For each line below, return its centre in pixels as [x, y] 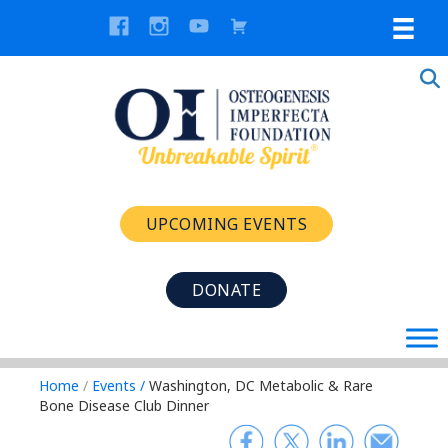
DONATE [226, 290]
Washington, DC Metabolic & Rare [259, 386]
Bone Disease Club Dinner [124, 406]
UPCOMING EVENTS [226, 224]
